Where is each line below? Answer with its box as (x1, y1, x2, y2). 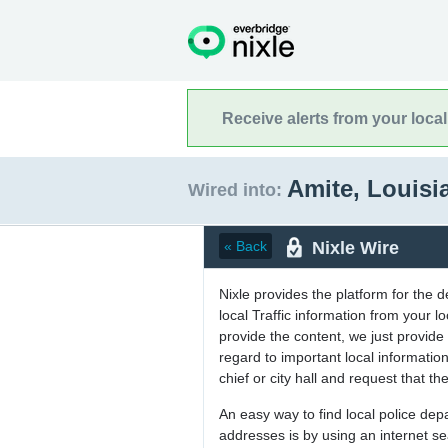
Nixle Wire (312, 237, 399, 258)
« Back (224, 238, 267, 254)
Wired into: (188, 180, 282, 200)
